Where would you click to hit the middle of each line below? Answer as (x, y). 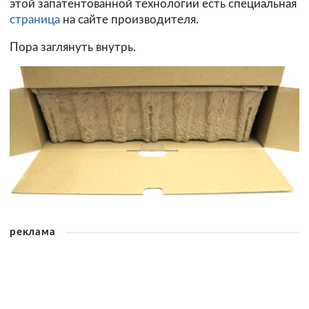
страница (35, 19)
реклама (33, 232)
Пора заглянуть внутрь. (73, 47)
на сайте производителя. (129, 19)
